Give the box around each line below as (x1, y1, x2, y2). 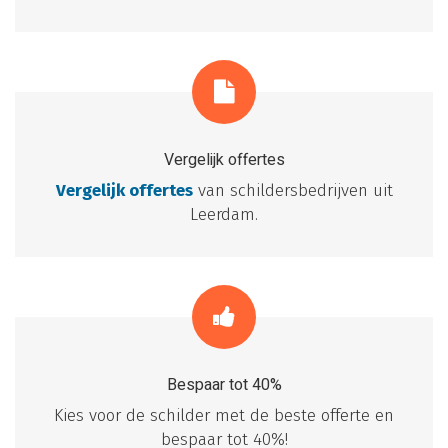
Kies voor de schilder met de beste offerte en (54, 405, 394, 427)
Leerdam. (190, 204, 258, 226)
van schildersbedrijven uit (192, 180, 393, 202)
